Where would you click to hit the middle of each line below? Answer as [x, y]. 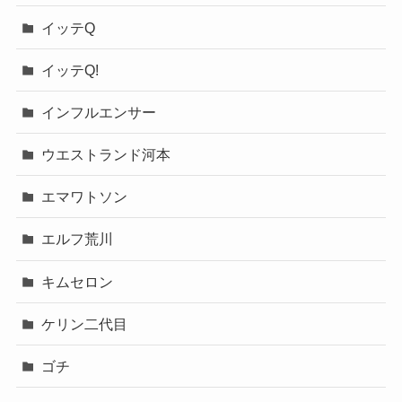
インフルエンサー [99, 112]
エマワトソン [85, 197]
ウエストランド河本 [106, 155]
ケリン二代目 [85, 323]
